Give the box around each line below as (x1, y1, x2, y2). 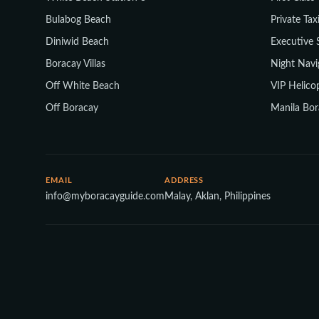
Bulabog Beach (46, 15, 111, 25)
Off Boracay (46, 103, 98, 113)
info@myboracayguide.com (46, 192, 164, 202)
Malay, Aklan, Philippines (164, 192, 271, 202)
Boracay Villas (46, 59, 105, 69)
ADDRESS (164, 177, 204, 184)
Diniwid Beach (46, 37, 109, 47)
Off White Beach (46, 81, 120, 91)
